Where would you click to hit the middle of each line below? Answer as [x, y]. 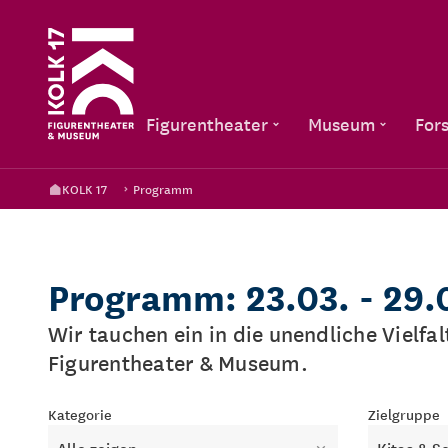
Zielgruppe [403, 414]
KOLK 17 [84, 188]
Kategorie [80, 414]
